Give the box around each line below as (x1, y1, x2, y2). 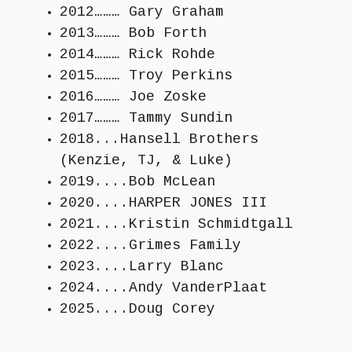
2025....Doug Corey (59, 301, 215, 317)
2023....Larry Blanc (59, 258, 224, 275)
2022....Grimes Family (59, 237, 241, 254)
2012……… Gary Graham (59, 4, 224, 20)
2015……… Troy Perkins (59, 68, 233, 84)
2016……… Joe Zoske (59, 89, 207, 105)
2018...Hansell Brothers (59, 131, 258, 148)
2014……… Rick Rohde (59, 46, 215, 63)
